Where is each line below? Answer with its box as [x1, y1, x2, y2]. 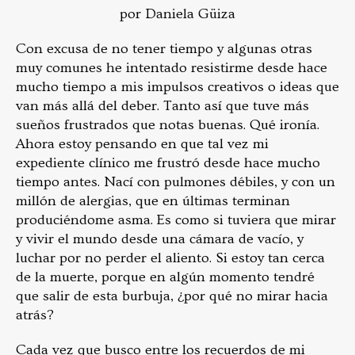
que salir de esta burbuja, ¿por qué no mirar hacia [16, 287, 328, 304]
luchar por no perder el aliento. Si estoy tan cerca [16, 249, 325, 266]
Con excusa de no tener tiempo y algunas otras [16, 40, 312, 57]
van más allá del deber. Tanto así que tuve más [16, 97, 309, 114]
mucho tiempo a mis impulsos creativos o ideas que [16, 78, 339, 95]
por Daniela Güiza [120, 5, 235, 22]
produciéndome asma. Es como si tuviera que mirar [16, 211, 336, 228]
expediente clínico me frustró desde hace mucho [16, 154, 320, 171]
